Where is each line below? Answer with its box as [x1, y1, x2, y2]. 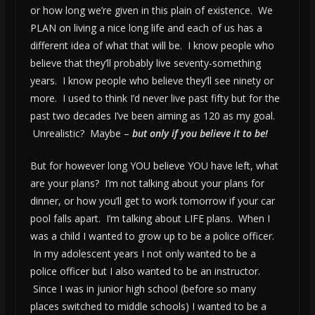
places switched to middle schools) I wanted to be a [30, 300, 266, 314]
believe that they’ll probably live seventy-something [30, 56, 261, 70]
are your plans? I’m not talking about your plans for [30, 176, 264, 191]
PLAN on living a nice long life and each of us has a [30, 21, 262, 35]
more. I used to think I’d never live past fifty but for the [30, 91, 280, 105]
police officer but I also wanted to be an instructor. [30, 264, 260, 278]
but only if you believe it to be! [131, 127, 268, 141]
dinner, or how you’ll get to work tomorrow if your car [30, 194, 275, 208]
